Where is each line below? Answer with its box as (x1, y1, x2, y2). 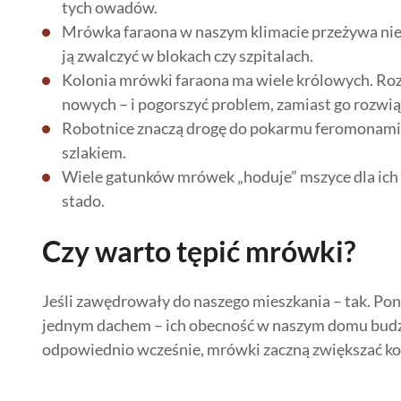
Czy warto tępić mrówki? (42, 234, 355, 269)
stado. (62, 191, 105, 210)
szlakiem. (62, 142, 126, 162)
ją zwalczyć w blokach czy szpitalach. (62, 46, 313, 65)
